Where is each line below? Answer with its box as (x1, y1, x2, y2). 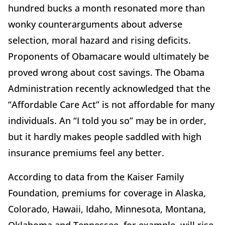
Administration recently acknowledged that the (8, 82, 210, 95)
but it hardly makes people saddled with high (8, 131, 201, 143)
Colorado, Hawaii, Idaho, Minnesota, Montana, (8, 203, 206, 215)
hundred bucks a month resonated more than (8, 2, 205, 15)
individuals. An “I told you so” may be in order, (8, 115, 206, 127)
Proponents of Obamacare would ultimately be (8, 50, 209, 63)
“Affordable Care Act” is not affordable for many (8, 98, 214, 111)
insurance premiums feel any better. (8, 147, 164, 159)
